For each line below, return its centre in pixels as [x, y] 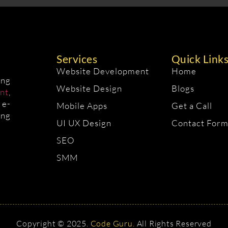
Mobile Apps [82, 106]
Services [77, 59]
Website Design [90, 89]
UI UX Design [84, 123]
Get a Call [192, 106]
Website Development [103, 71]
